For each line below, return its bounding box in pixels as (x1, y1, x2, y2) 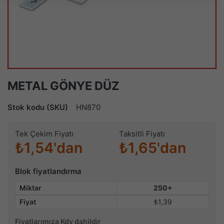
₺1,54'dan (15, 139, 83, 157)
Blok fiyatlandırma (15, 166, 81, 176)
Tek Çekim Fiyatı (15, 129, 73, 139)
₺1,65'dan (119, 139, 186, 157)
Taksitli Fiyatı (119, 129, 165, 139)
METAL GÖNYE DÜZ (7, 78, 119, 93)
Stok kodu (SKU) (7, 102, 68, 112)
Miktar (19, 183, 41, 192)
